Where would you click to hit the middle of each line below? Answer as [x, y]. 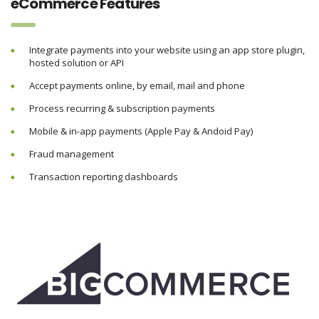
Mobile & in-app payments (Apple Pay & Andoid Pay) [141, 131]
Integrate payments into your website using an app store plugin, [167, 50]
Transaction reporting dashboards [104, 177]
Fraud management [72, 154]
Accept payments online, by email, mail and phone [137, 86]
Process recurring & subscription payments [122, 109]
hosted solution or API [77, 63]
